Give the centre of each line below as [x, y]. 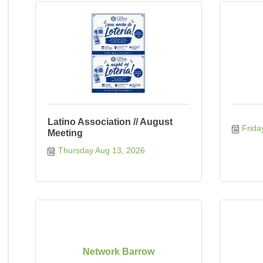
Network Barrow [118, 251]
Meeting [65, 133]
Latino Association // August [110, 122]
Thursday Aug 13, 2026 [101, 150]
